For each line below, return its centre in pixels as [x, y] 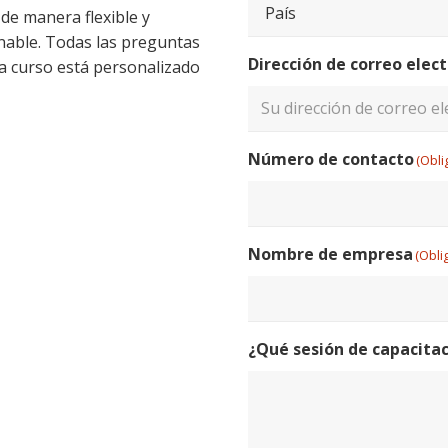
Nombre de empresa [330, 253]
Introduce [280, 146]
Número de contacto [331, 158]
